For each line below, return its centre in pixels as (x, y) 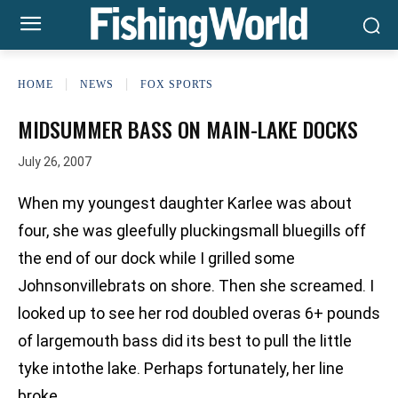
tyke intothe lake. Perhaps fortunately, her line (181, 369)
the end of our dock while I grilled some (156, 259)
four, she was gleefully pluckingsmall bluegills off (192, 231)
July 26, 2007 (55, 162)
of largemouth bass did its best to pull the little (185, 341)
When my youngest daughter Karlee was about (185, 203)
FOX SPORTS (177, 84)
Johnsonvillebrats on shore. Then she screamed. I (196, 286)
